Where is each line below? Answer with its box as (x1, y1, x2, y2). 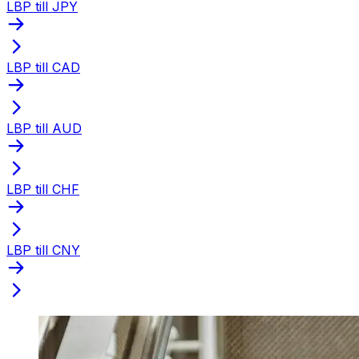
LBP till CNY (6, 241, 80, 258)
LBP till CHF (6, 180, 79, 197)
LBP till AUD (6, 119, 82, 136)
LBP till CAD (6, 58, 80, 75)
